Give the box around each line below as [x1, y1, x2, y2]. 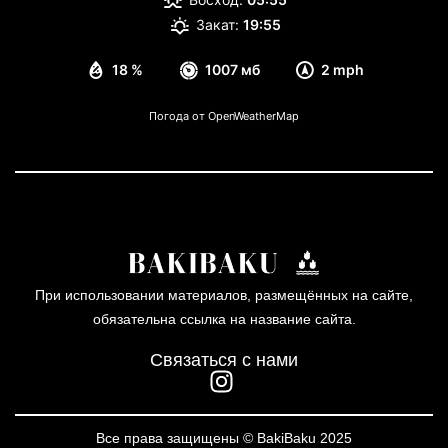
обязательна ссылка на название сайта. [92, 310, 356, 327]
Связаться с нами [150, 349, 298, 370]
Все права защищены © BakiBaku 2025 [96, 429, 352, 446]
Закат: [195, 16, 239, 34]
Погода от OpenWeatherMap [149, 108, 299, 123]
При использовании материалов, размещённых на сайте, [35, 286, 413, 303]
